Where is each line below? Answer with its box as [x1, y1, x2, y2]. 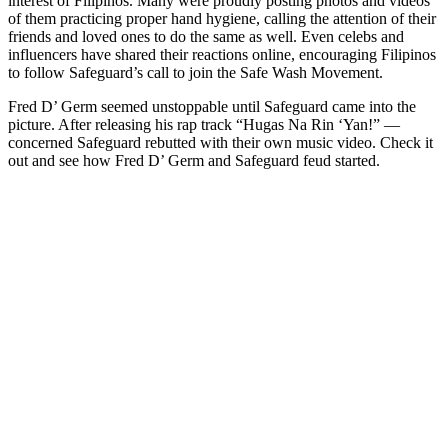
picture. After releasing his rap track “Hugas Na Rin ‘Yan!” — [8, 115, 400, 133]
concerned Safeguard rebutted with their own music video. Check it [8, 133, 433, 151]
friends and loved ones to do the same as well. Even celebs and [8, 27, 404, 45]
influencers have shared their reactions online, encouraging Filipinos [8, 45, 436, 63]
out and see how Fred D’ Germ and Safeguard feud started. [8, 151, 380, 169]
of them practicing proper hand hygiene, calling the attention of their [8, 9, 436, 27]
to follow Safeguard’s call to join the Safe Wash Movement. [8, 63, 383, 81]
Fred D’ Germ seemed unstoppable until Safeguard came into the [8, 97, 416, 115]
